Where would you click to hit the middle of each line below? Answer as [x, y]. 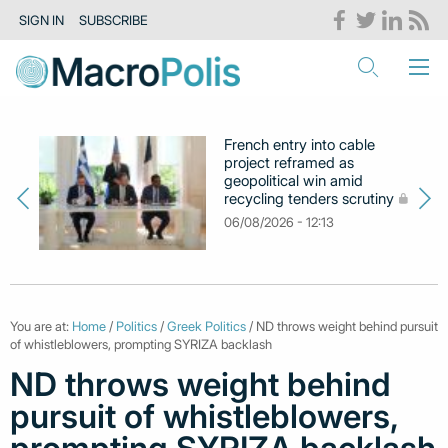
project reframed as [289, 162]
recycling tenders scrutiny [309, 198]
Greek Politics [206, 326]
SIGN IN [42, 20]
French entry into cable [300, 144]
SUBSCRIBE [113, 20]
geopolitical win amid [294, 180]
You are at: [41, 326]
